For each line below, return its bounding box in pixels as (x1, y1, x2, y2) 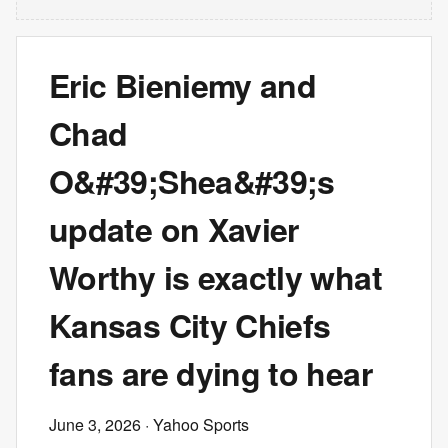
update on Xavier (49, 206, 299, 252)
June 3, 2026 (49, 413, 141, 436)
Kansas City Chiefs (49, 302, 331, 348)
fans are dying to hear (49, 350, 372, 396)
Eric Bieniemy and (49, 62, 317, 108)
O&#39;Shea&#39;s (49, 158, 335, 204)
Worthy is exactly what (49, 254, 382, 300)
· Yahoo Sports (141, 413, 249, 436)
